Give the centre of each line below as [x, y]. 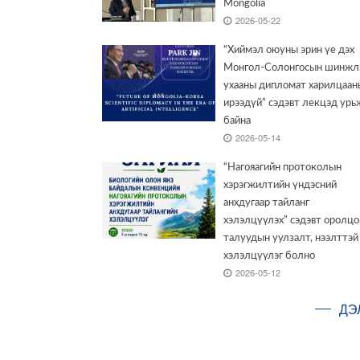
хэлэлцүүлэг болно [270, 256]
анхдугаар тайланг [267, 203]
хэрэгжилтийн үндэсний [280, 186]
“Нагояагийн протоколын [283, 168]
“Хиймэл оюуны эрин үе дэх [289, 51]
